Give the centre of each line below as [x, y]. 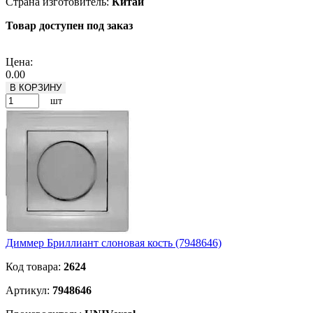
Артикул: [29, 291]
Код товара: [35, 267]
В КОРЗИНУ [36, 88]
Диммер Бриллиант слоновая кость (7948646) [114, 243]
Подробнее [32, 50]
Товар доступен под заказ [69, 26]
